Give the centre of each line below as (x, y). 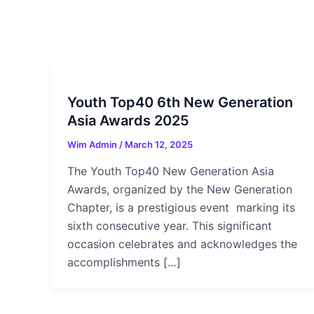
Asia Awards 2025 (128, 121)
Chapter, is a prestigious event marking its (181, 207)
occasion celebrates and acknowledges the (182, 244)
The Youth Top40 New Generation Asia (171, 171)
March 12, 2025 (159, 144)
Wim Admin (93, 144)
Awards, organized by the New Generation (180, 189)
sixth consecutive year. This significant (170, 225)
